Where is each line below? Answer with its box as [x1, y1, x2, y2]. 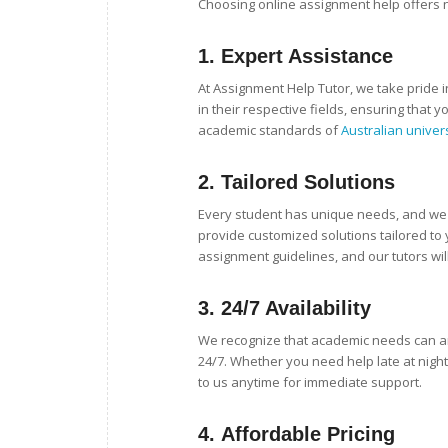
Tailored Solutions [221, 171, 395, 194]
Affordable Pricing [221, 423, 395, 446]
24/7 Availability [221, 297, 371, 320]
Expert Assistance [221, 45, 393, 68]
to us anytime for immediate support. [198, 373, 422, 392]
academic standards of [198, 121, 341, 140]
